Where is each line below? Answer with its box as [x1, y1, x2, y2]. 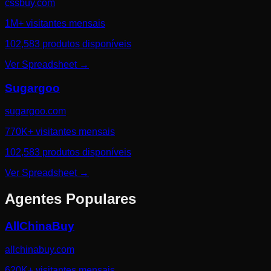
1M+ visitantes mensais [5, 18, 105, 29]
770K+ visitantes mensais [5, 126, 115, 137]
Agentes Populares [5, 191, 136, 207]
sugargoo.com [5, 106, 66, 117]
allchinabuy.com [5, 244, 74, 255]
